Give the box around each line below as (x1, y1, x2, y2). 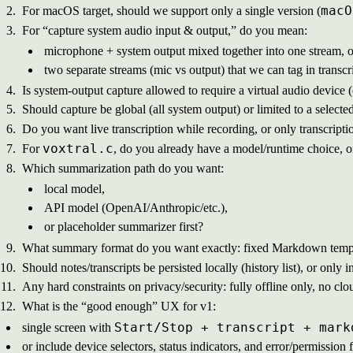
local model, (44, 181, 105, 195)
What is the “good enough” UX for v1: (22, 299, 216, 313)
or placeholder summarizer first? (44, 220, 203, 234)
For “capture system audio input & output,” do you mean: (22, 23, 307, 37)
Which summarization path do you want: (22, 161, 224, 175)
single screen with (22, 320, 114, 334)
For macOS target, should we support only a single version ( (22, 4, 321, 18)
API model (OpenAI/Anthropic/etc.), (44, 200, 228, 214)
